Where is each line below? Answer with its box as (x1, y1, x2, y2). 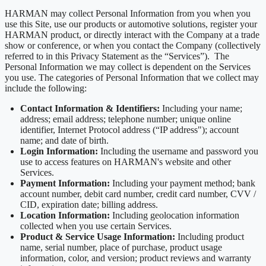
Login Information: (20, 146, 98, 157)
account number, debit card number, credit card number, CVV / (20, 189, 256, 199)
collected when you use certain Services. (20, 221, 172, 232)
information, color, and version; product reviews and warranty (20, 253, 251, 264)
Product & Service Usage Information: (20, 232, 175, 242)
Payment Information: (20, 178, 112, 189)
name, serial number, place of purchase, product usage (20, 242, 222, 253)
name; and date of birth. (20, 135, 109, 146)
